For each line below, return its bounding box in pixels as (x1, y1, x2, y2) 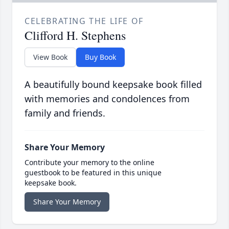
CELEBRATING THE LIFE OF (25, 15, 144, 27)
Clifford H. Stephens (25, 27, 126, 44)
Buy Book (85, 52, 116, 62)
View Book (33, 52, 67, 62)
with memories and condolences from (25, 93, 190, 105)
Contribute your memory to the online (25, 157, 154, 168)
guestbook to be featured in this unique (25, 168, 162, 178)
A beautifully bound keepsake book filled (25, 78, 202, 91)
